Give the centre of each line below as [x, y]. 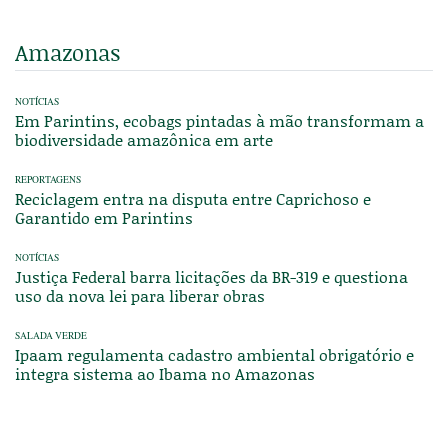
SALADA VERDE [51, 335]
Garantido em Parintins [104, 217]
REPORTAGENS [48, 179]
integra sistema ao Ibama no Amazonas [165, 373]
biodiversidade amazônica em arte [144, 139]
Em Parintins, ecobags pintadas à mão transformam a [219, 120]
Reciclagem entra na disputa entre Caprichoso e [193, 198]
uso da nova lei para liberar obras [140, 295]
